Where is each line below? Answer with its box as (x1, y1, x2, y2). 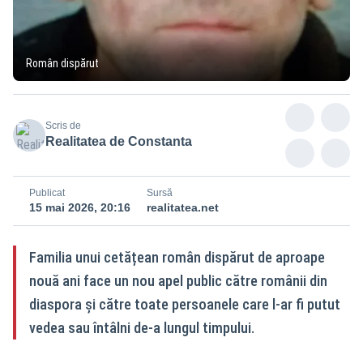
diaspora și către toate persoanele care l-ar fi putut (29, 295, 340, 313)
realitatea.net (147, 200, 219, 214)
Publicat (29, 186, 65, 199)
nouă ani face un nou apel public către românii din (29, 271, 327, 289)
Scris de (45, 119, 81, 131)
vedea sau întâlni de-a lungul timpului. (29, 318, 254, 336)
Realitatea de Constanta (45, 134, 192, 148)
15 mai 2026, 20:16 (29, 200, 130, 214)
